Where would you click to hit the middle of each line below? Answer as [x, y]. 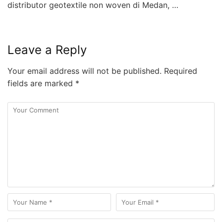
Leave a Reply [47, 50]
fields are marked [41, 83]
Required [179, 71]
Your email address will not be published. [84, 71]
